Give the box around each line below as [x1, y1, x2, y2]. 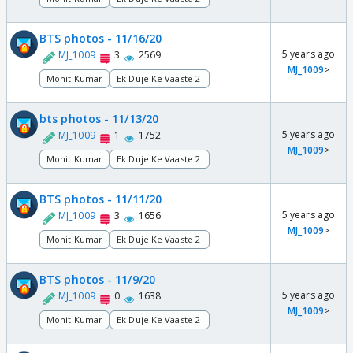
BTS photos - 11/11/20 [39, 191, 162, 206]
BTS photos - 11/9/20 [39, 271, 155, 287]
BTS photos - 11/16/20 [39, 30, 162, 46]
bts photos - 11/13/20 [39, 110, 159, 126]
